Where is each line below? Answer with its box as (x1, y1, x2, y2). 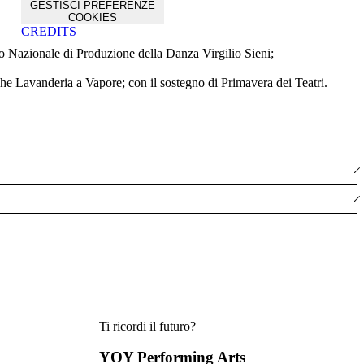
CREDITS (20, 24, 76, 38)
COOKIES (67, 11, 117, 24)
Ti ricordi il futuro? (99, 318, 196, 333)
